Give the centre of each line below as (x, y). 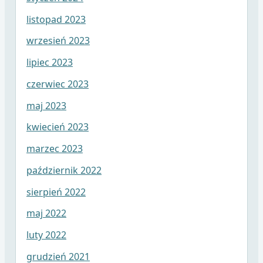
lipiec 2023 (49, 63)
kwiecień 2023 (57, 127)
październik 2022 (64, 170)
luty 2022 (46, 235)
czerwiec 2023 (57, 84)
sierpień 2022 (56, 192)
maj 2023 (46, 105)
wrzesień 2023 (58, 41)
